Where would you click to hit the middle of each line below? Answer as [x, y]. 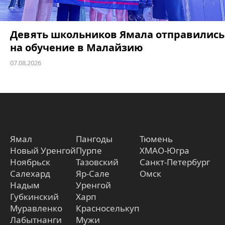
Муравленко [36, 208]
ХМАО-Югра [164, 150]
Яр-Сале [93, 173]
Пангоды [94, 139]
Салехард [30, 173]
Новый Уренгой [43, 150]
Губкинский [34, 196]
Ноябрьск [30, 162]
